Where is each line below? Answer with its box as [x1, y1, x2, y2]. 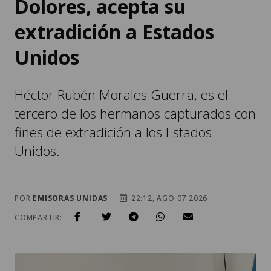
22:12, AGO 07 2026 [129, 193, 208, 204]
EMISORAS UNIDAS [33, 193, 108, 204]
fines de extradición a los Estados [15, 123, 212, 142]
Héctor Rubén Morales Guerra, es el [15, 85, 228, 105]
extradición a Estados [15, 19, 214, 45]
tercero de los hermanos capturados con [15, 104, 256, 123]
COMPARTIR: [15, 212, 62, 223]
